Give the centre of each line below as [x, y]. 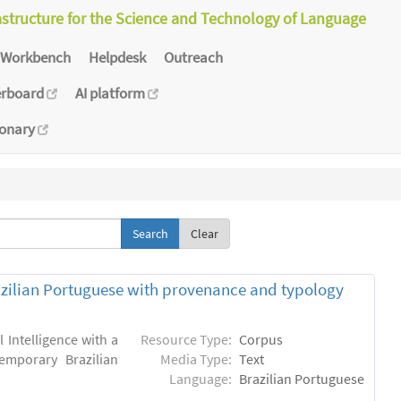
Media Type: [196, 359]
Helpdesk [117, 57]
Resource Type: [187, 340]
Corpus [261, 340]
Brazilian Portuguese [302, 379]
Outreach [193, 57]
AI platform [111, 93]
